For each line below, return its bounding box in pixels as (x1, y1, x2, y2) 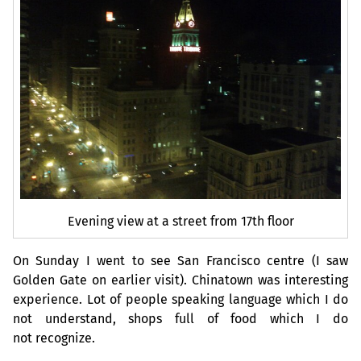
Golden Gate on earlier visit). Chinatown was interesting (13, 272, 348, 288)
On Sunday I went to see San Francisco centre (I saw (13, 252, 348, 268)
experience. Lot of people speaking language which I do (13, 291, 348, 307)
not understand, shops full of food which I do (13, 310, 348, 326)
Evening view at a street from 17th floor (67, 213, 294, 229)
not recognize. (13, 330, 95, 346)
